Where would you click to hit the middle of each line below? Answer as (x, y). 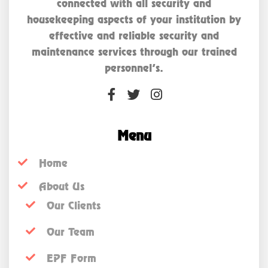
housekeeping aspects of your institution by (134, 19)
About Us (62, 186)
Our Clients (74, 205)
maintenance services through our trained (134, 51)
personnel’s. (134, 68)
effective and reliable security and (134, 35)
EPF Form (71, 258)
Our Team (71, 232)
